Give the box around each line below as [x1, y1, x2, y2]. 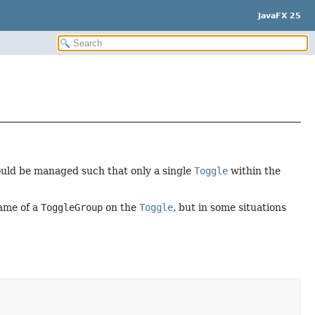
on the [102, 202, 139, 213]
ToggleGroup [40, 202, 103, 213]
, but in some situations [172, 202, 286, 213]
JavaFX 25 [258, 11, 301, 20]
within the [227, 165, 281, 176]
